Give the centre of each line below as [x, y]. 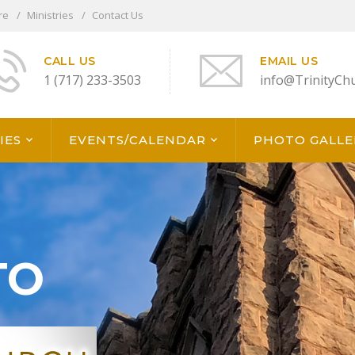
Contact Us [118, 15]
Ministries [50, 15]
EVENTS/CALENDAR [137, 140]
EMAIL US [289, 61]
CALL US [70, 61]
